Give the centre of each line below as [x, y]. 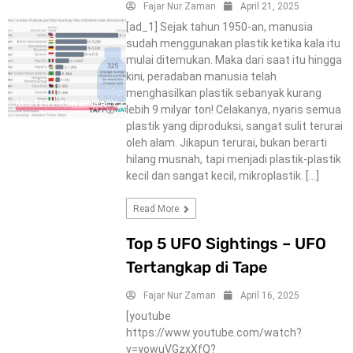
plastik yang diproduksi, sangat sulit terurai [234, 126]
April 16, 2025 [269, 295]
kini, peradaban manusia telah [201, 76]
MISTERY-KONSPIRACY [67, 104]
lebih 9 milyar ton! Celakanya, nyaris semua [233, 109]
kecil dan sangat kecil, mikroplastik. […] [222, 175]
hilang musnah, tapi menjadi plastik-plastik [233, 159]
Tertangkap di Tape [197, 267]
